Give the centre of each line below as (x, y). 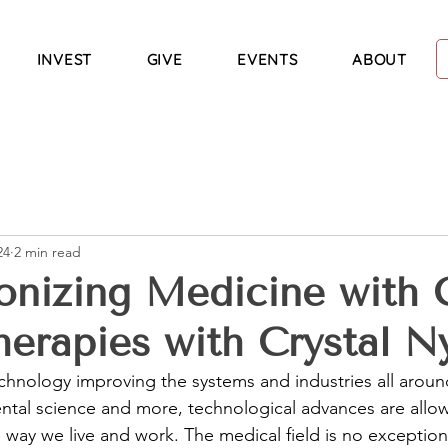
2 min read (47, 251)
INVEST (64, 59)
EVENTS (267, 59)
